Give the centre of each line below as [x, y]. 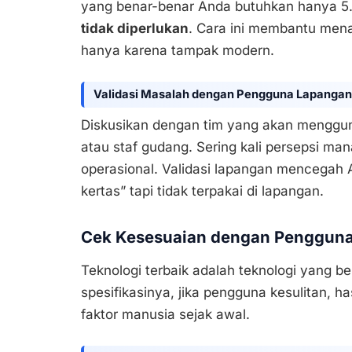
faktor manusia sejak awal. [165, 314]
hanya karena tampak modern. [178, 50]
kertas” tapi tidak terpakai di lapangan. [202, 191]
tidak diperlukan [135, 28]
